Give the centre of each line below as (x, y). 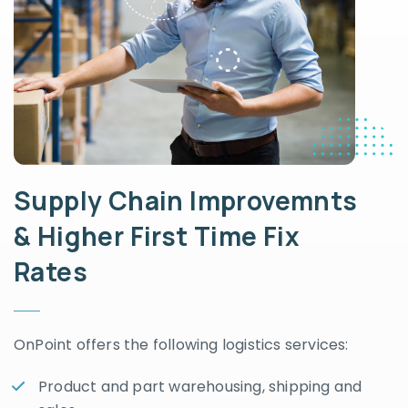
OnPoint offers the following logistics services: (181, 344)
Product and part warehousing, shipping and (200, 386)
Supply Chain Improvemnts (186, 200)
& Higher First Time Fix (157, 235)
